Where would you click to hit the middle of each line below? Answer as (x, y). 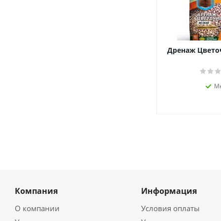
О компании (37, 208)
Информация (169, 191)
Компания (36, 191)
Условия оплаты (170, 208)
